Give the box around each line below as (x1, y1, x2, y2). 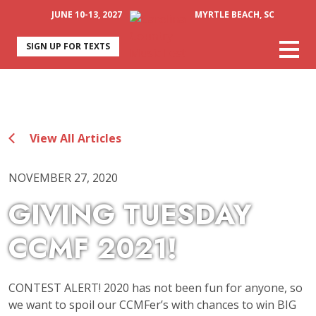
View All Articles (27, 130, 121, 146)
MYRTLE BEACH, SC (194, 8, 274, 20)
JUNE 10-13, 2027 (51, 8, 122, 20)
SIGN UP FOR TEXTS (26, 40, 110, 52)
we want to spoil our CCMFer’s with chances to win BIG (8, 297, 296, 312)
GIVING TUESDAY (8, 194, 252, 235)
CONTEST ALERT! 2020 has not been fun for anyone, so (8, 280, 303, 296)
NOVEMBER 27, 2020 (8, 170, 118, 186)
